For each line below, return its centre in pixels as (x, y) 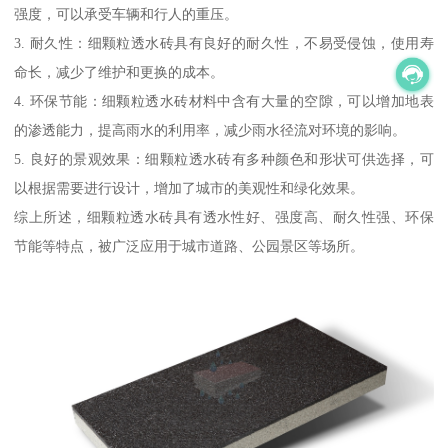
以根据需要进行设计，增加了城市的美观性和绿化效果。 (189, 188)
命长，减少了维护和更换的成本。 (119, 72)
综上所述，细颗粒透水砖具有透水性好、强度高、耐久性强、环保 (224, 217)
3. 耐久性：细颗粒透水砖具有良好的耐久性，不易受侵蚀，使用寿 (224, 43)
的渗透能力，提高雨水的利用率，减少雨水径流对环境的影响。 (210, 130)
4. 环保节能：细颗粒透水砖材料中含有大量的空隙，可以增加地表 (224, 101)
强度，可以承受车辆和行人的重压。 (126, 14)
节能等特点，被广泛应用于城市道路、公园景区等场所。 (189, 246)
